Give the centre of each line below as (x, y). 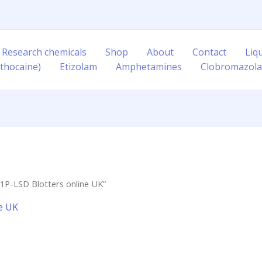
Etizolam (78, 67)
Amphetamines (149, 67)
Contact (209, 52)
